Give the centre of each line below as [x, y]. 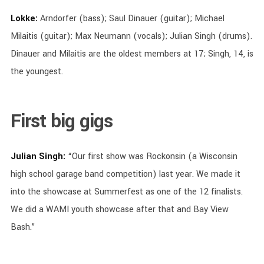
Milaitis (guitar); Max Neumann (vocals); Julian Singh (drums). [131, 36]
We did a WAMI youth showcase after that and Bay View [119, 209]
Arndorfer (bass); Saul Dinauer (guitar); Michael [132, 18]
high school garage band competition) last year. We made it [125, 174]
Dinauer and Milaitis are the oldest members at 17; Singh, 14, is [132, 54]
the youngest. [37, 71]
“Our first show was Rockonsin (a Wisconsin [151, 156]
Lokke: [25, 18]
